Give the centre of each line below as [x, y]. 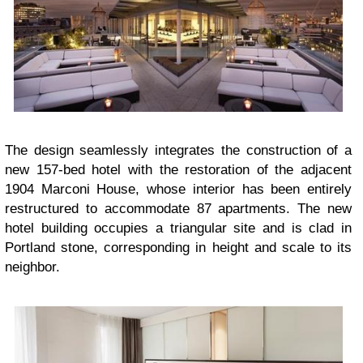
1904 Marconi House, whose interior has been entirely [178, 189]
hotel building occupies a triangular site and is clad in [178, 228]
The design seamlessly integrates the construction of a [178, 150]
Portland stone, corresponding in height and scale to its [178, 247]
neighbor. [32, 267]
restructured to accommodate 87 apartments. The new [178, 208]
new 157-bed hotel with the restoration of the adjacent [178, 169]
